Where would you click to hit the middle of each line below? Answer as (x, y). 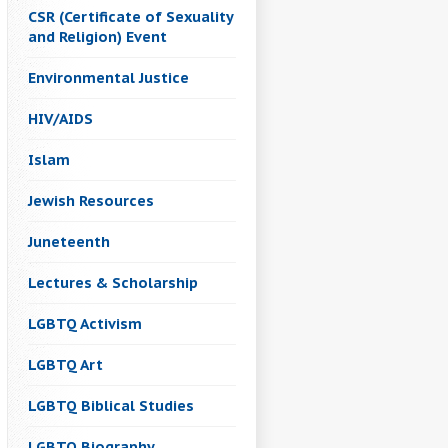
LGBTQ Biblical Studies (111, 406)
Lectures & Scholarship (113, 283)
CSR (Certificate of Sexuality (130, 17)
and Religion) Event (97, 37)
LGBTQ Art (65, 365)
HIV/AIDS (60, 119)
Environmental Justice (108, 78)
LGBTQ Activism (85, 324)
